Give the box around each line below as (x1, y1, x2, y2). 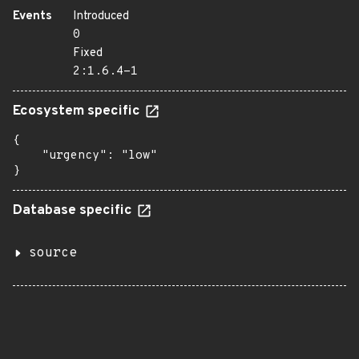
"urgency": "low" (13, 148, 157, 163)
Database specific (13, 202, 135, 220)
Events (13, 9, 52, 24)
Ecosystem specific (13, 103, 143, 120)
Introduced (73, 9, 129, 24)
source (29, 245, 77, 261)
